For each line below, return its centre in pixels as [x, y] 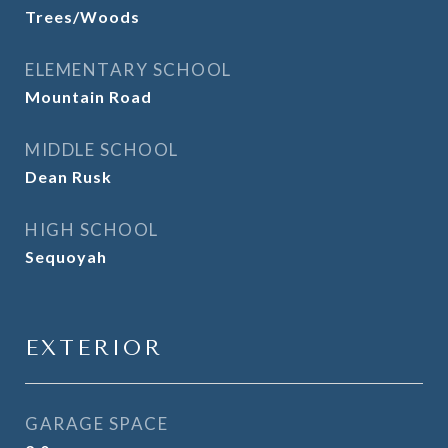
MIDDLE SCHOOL [102, 149]
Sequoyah [66, 256]
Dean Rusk [68, 176]
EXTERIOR [94, 348]
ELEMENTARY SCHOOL [128, 69]
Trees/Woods [82, 16]
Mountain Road [88, 96]
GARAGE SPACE [96, 423]
